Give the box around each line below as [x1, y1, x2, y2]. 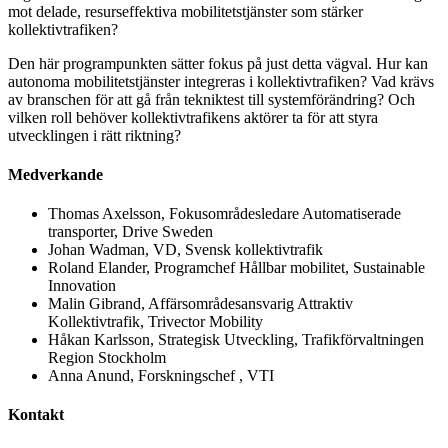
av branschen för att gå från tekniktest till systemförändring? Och [8, 90, 415, 108]
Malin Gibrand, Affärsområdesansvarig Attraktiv [48, 295, 353, 313]
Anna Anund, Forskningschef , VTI [48, 367, 274, 385]
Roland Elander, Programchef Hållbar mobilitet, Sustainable [48, 259, 425, 277]
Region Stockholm [48, 349, 166, 367]
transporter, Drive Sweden [48, 223, 213, 241]
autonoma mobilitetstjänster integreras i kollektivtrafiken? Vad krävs [8, 72, 434, 90]
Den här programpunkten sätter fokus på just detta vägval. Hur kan [8, 54, 428, 72]
